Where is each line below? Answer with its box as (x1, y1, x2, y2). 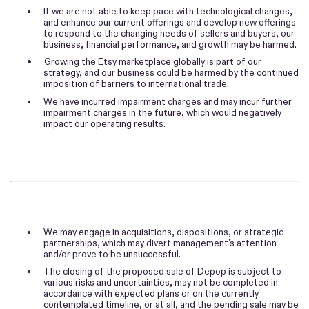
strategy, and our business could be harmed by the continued (43, 67, 299, 79)
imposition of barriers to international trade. (43, 78, 229, 90)
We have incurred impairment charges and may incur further (43, 95, 292, 108)
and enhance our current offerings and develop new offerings (43, 17, 296, 29)
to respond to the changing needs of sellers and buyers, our (43, 28, 295, 40)
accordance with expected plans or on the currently (43, 288, 259, 300)
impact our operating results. (43, 117, 166, 130)
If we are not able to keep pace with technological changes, (43, 6, 293, 18)
